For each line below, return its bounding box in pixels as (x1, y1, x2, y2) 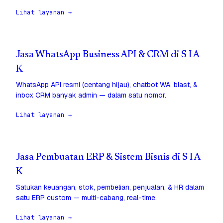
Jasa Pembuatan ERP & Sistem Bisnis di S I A (16, 153, 200, 163)
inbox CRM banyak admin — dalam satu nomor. (16, 91, 166, 100)
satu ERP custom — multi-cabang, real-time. (16, 193, 157, 203)
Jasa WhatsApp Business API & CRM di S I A (16, 50, 199, 60)
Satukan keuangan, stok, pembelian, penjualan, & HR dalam (16, 183, 204, 192)
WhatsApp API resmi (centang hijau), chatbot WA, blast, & (16, 80, 198, 90)
